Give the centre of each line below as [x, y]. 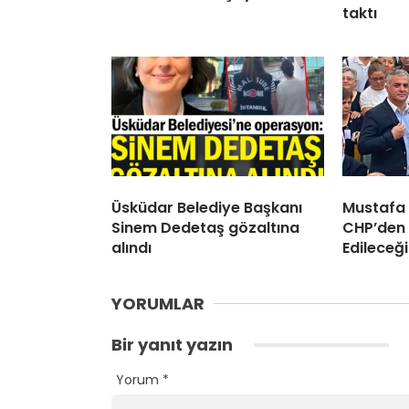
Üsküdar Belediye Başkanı [207, 208]
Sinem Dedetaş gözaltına [205, 228]
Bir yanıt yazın [174, 345]
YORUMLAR [158, 304]
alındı [131, 248]
